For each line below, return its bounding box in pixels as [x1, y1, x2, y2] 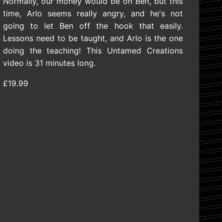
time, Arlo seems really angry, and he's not [2, 8, 183, 19]
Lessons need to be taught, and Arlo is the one [2, 33, 183, 44]
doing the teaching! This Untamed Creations [2, 46, 183, 56]
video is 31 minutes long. [2, 58, 96, 68]
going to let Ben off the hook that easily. [2, 21, 183, 31]
